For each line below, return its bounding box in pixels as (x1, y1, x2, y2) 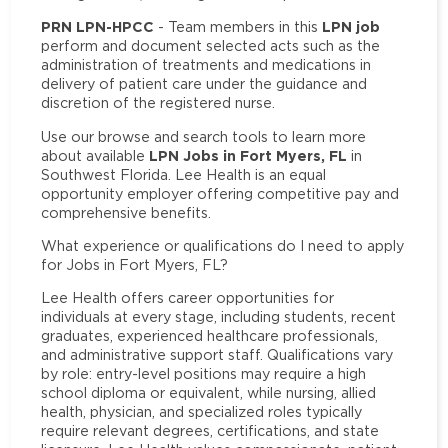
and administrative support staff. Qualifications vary (41, 347, 394, 363)
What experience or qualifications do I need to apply (41, 237, 405, 253)
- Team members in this (154, 19, 323, 35)
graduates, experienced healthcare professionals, (41, 328, 379, 344)
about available (41, 147, 150, 163)
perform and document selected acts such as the (41, 38, 381, 54)
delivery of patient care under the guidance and (41, 76, 368, 92)
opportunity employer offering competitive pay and (41, 185, 400, 201)
